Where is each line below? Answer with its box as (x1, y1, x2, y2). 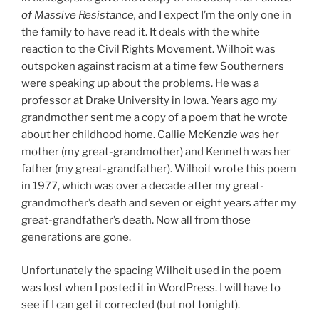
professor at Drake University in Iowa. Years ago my (21, 94, 277, 108)
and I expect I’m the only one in (138, 9, 291, 22)
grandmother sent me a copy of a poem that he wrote (21, 111, 288, 125)
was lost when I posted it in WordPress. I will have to (21, 281, 281, 294)
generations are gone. (21, 231, 131, 244)
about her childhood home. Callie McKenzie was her (21, 128, 279, 142)
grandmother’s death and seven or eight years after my (21, 197, 296, 210)
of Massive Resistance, (21, 9, 138, 22)
